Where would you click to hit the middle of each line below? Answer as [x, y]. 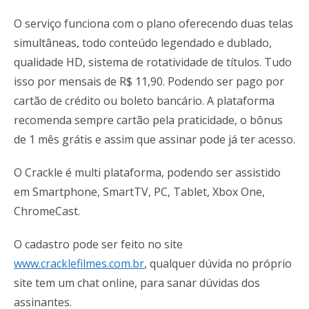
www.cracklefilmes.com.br [79, 264]
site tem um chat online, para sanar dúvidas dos [137, 283]
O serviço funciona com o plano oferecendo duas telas [153, 24]
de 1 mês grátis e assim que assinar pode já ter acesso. [154, 140]
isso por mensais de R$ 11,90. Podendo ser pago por [149, 82]
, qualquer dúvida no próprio [218, 264]
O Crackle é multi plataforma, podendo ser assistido [147, 173]
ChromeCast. [47, 211]
